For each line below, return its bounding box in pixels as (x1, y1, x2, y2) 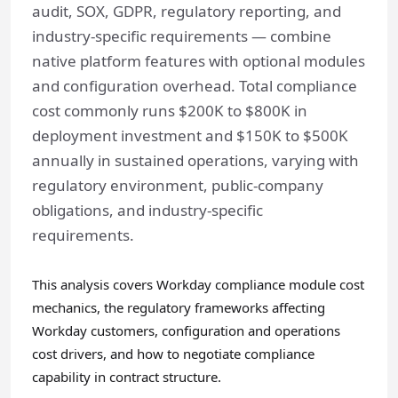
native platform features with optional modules (32, 51, 365, 71)
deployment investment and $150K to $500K (32, 125, 348, 146)
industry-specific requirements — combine (32, 26, 331, 46)
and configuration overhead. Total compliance (32, 76, 357, 96)
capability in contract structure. (32, 368, 221, 386)
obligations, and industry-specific (32, 200, 263, 220)
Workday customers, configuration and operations (32, 322, 340, 339)
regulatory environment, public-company (32, 175, 323, 195)
